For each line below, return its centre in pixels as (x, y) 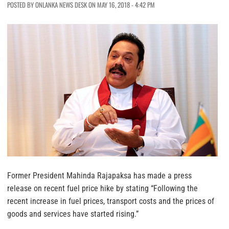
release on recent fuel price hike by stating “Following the (102, 189)
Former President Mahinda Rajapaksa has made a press (99, 176)
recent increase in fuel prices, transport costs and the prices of (111, 201)
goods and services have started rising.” (73, 214)
